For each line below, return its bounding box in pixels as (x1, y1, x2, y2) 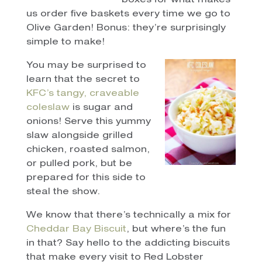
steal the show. (26, 187, 100, 196)
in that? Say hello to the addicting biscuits (26, 239, 230, 248)
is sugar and (69, 103, 133, 112)
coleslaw (26, 103, 70, 112)
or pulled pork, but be (26, 159, 132, 168)
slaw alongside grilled (26, 131, 133, 140)
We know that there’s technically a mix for (26, 211, 231, 220)
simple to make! (26, 37, 105, 47)
